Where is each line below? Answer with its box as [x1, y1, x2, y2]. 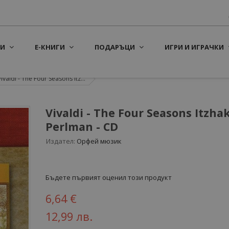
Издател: [46, 136, 75, 146]
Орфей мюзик [77, 136, 122, 146]
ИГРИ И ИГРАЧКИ [165, 42, 224, 52]
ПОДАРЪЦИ [95, 42, 135, 52]
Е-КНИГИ [35, 42, 65, 52]
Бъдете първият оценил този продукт [45, 173, 172, 182]
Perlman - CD [45, 119, 118, 134]
